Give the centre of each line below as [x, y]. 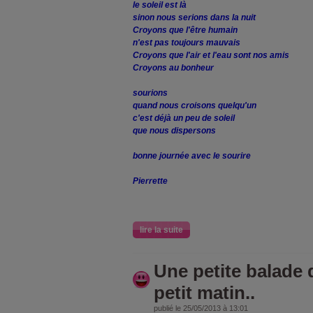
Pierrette [150, 181]
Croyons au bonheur [173, 68]
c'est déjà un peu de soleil [185, 118]
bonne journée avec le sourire [192, 156]
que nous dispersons [174, 131]
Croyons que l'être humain [185, 30]
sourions [150, 93]
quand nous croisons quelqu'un [195, 105]
